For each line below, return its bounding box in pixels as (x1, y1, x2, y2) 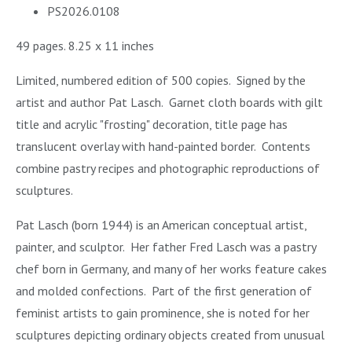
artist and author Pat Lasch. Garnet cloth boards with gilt (16, 94, 323, 111)
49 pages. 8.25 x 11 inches (16, 38, 154, 54)
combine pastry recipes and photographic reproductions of (16, 160, 320, 177)
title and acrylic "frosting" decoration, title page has (16, 116, 288, 133)
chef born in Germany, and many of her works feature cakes (16, 261, 327, 277)
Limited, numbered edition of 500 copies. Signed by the (16, 72, 306, 89)
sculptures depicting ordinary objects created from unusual (16, 327, 324, 343)
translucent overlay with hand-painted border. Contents (16, 138, 310, 155)
